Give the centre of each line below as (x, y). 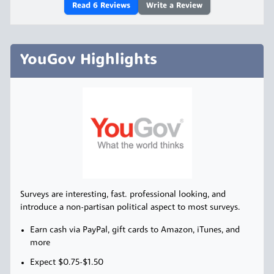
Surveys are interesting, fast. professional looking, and (123, 195)
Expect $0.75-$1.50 (67, 262)
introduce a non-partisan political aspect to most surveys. (130, 208)
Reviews (114, 6)
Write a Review (174, 6)
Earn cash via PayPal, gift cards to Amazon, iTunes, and (135, 231)
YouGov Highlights (89, 60)
